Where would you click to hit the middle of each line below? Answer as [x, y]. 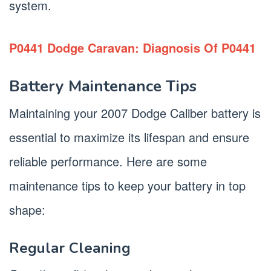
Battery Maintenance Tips [103, 86]
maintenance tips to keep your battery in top [127, 185]
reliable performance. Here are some [108, 161]
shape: [27, 209]
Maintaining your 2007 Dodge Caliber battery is [135, 113]
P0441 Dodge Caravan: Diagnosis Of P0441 [132, 47]
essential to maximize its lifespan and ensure [129, 137]
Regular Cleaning [70, 248]
